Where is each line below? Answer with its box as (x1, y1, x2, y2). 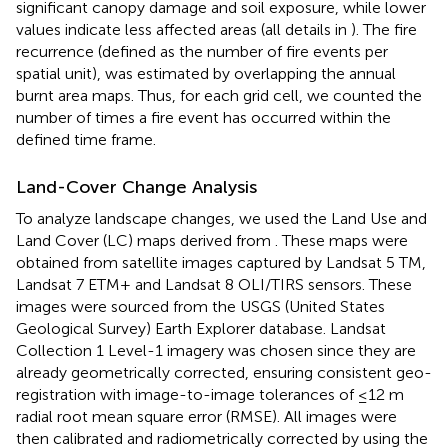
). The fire (351, 19, 417, 39)
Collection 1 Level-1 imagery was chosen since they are (16, 340, 416, 360)
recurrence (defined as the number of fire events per (16, 41, 388, 61)
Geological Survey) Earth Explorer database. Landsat (16, 318, 386, 338)
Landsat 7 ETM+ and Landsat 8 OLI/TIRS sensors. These (16, 274, 412, 294)
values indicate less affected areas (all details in (16, 19, 351, 39)
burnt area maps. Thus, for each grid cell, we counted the (16, 85, 422, 105)
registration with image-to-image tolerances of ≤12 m (16, 384, 404, 404)
